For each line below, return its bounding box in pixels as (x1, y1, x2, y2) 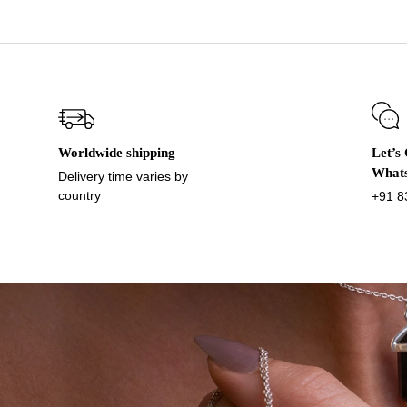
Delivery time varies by (58, 169, 188, 184)
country (58, 188, 101, 203)
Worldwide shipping (58, 145, 175, 160)
